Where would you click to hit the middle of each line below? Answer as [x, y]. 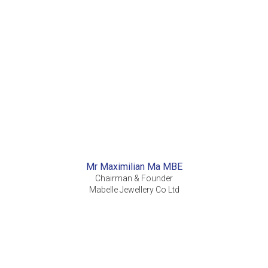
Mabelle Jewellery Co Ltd [134, 190]
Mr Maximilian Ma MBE [134, 167]
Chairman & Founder [134, 179]
